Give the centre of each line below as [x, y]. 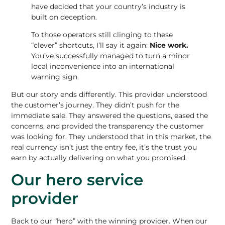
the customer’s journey [52, 105]
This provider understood [163, 95]
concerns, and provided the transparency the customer [108, 126]
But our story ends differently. [65, 95]
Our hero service [77, 180]
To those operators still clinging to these [102, 34]
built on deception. [64, 17]
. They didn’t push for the [136, 105]
